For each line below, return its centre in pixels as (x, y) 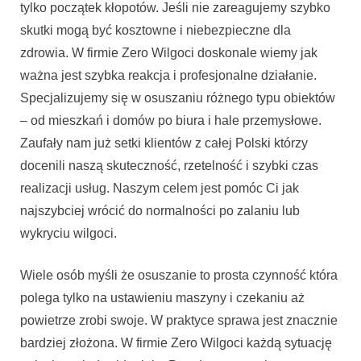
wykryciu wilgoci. (68, 234)
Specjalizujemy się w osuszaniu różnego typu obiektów (178, 98)
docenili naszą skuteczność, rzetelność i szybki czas (169, 166)
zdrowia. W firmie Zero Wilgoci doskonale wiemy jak (169, 53)
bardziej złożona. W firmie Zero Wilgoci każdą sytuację (176, 343)
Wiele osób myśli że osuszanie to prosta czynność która (179, 276)
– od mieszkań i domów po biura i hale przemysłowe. (171, 121)
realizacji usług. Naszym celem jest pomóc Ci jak (160, 189)
